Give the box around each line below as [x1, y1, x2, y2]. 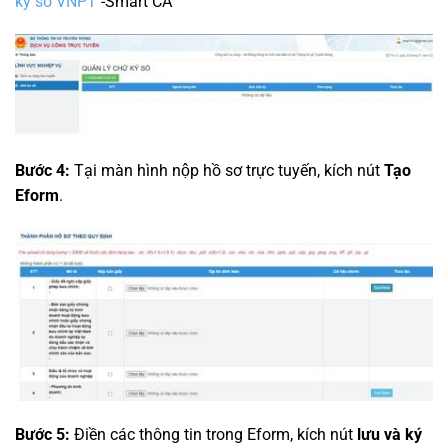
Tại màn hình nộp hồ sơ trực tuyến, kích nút [70, 160, 384, 180]
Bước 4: [15, 160, 70, 180]
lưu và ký [357, 425, 422, 445]
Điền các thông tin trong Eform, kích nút [70, 425, 357, 445]
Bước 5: [15, 425, 70, 445]
